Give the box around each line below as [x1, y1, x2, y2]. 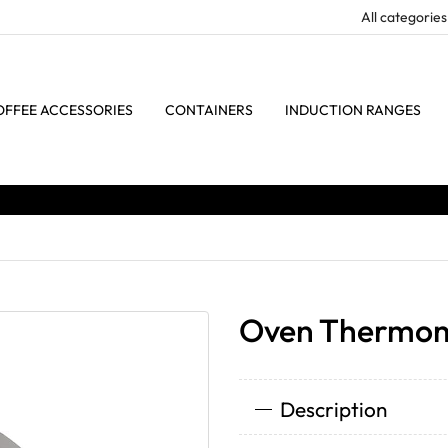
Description [279, 396, 387, 422]
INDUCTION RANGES [285, 101, 421, 119]
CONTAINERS [165, 101, 253, 119]
